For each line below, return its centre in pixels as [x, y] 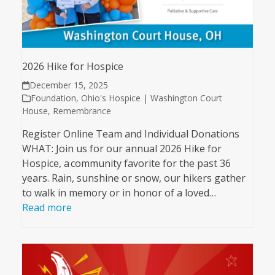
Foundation [53, 98]
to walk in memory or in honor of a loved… [119, 193]
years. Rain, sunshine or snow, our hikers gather [134, 178]
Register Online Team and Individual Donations [130, 134]
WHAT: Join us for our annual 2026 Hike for [122, 149]
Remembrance [82, 111]
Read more [47, 208]
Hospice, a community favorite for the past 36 [126, 164]
